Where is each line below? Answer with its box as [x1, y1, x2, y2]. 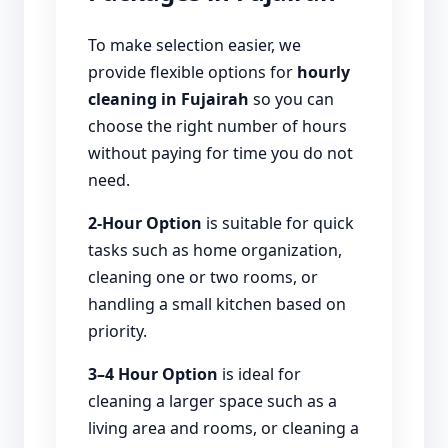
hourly [297, 60, 350, 83]
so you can [249, 87, 334, 110]
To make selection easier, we [88, 33, 301, 56]
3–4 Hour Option [88, 362, 218, 385]
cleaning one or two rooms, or [88, 265, 318, 288]
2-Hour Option [88, 211, 202, 234]
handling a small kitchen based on [88, 292, 346, 315]
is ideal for [218, 362, 301, 385]
